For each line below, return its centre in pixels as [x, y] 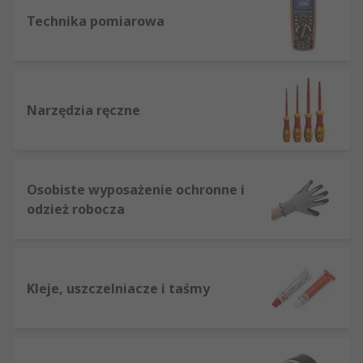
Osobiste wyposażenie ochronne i [136, 189]
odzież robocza [76, 209]
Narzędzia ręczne [83, 110]
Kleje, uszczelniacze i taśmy [118, 288]
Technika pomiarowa [96, 21]
